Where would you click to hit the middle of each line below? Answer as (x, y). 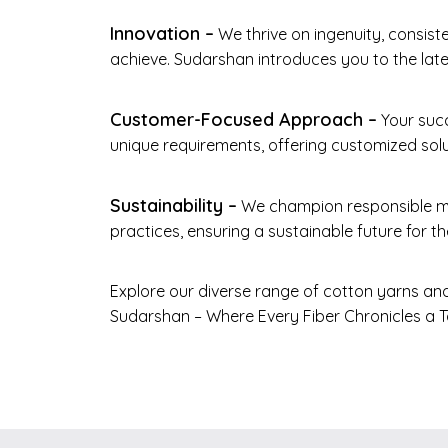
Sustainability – (173, 206)
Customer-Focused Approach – (243, 120)
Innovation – (161, 34)
